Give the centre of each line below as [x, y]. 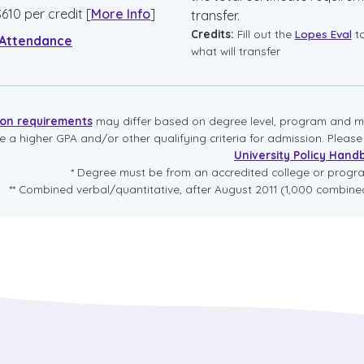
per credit [54, 14]
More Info [121, 14]
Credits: [212, 34]
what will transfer [235, 51]
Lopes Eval [323, 34]
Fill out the [262, 34]
